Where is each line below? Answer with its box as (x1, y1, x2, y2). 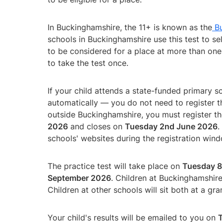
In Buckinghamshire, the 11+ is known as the (48, 22, 212, 32)
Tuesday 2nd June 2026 (125, 121, 218, 131)
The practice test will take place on (48, 161, 182, 171)
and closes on (68, 121, 125, 131)
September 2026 (48, 172, 111, 183)
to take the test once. (48, 57, 128, 68)
